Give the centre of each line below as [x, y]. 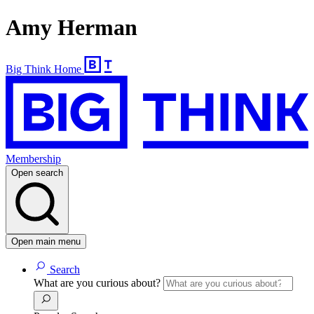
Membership [33, 159]
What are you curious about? [98, 283]
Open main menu [46, 242]
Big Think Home [43, 69]
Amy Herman [71, 28]
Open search [37, 173]
